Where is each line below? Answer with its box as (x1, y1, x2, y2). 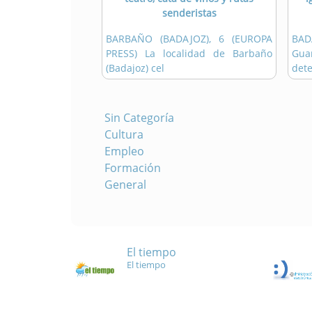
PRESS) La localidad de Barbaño (106, 47, 272, 61)
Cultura (104, 127, 143, 143)
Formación (104, 160, 161, 176)
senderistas (162, 6, 217, 20)
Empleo (104, 143, 144, 159)
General (104, 177, 146, 193)
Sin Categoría (104, 110, 174, 126)
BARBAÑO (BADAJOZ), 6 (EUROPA (106, 32, 272, 46)
